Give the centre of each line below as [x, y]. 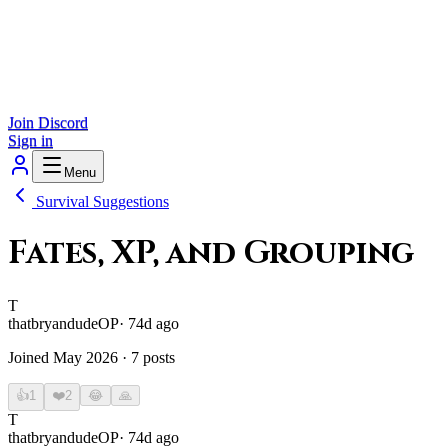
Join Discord [48, 122]
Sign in [30, 140]
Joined [30, 357]
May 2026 [85, 357]
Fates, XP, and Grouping [211, 254]
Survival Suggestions [102, 201]
